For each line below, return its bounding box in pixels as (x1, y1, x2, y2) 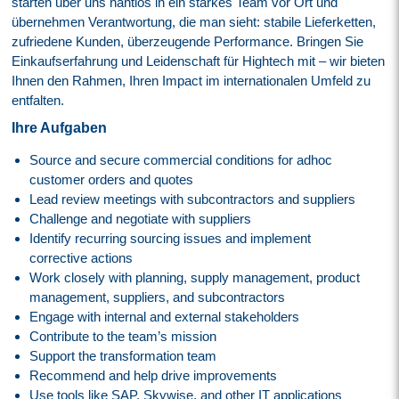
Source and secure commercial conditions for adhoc (29, 151, 333, 167)
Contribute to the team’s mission (29, 328, 217, 344)
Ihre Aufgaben (12, 119, 108, 135)
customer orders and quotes (29, 171, 194, 187)
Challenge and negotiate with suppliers (29, 210, 252, 226)
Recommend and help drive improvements (29, 367, 278, 383)
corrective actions (29, 249, 134, 265)
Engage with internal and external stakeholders (29, 308, 300, 324)
